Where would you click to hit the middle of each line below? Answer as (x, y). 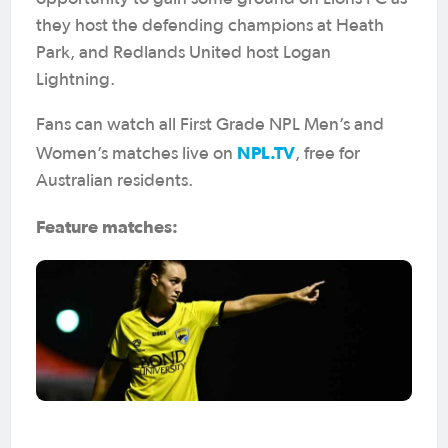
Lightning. (75, 80)
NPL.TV (266, 152)
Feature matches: (107, 226)
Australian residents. (114, 181)
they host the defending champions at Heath (210, 26)
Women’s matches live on (136, 154)
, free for (327, 154)
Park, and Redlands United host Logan (183, 53)
